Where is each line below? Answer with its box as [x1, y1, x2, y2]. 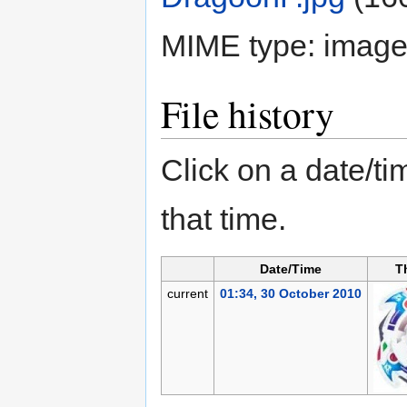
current [166, 286, 208, 302]
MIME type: [161, 28, 323, 64]
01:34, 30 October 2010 [219, 286, 362, 302]
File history [161, 88, 334, 140]
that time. [161, 202, 286, 237]
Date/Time [260, 262, 322, 277]
